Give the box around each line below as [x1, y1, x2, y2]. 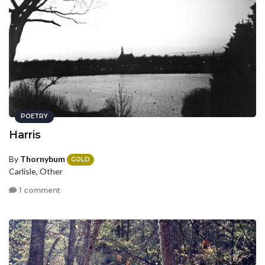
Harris [9, 128, 41, 141]
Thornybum [20, 154, 65, 164]
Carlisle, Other [9, 166, 63, 177]
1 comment [17, 185, 60, 195]
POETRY [21, 112, 48, 120]
